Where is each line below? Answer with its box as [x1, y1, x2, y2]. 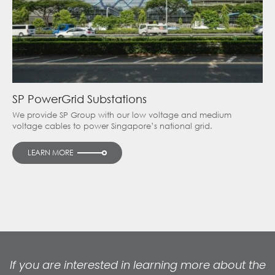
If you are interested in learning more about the [9, 257, 266, 273]
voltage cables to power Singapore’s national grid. [12, 120, 212, 131]
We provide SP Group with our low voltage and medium [12, 109, 231, 120]
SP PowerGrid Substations [12, 91, 147, 106]
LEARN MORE [28, 147, 73, 158]
